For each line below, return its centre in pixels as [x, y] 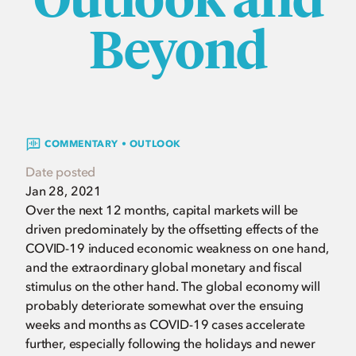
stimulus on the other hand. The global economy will [173, 286]
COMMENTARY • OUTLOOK [113, 143]
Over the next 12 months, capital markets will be [162, 210]
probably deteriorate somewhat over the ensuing [164, 305]
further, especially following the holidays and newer [170, 343]
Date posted [61, 172]
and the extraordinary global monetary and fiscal [164, 267]
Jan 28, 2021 [64, 191]
